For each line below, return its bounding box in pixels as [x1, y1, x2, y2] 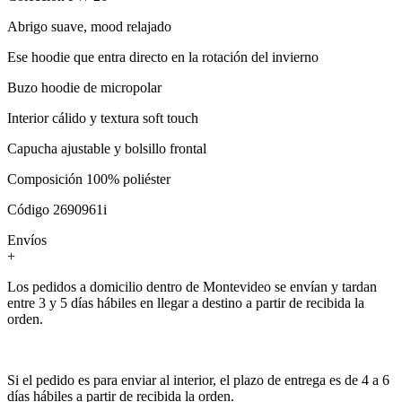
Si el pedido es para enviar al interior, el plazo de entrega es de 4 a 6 [7, 371, 389, 388]
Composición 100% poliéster [7, 170, 170, 187]
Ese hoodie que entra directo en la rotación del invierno [7, 48, 319, 65]
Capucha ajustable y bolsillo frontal [7, 140, 206, 156]
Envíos [7, 232, 47, 248]
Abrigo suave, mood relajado [7, 18, 171, 34]
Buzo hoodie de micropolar [7, 79, 162, 95]
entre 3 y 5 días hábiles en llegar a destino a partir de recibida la [7, 294, 364, 310]
